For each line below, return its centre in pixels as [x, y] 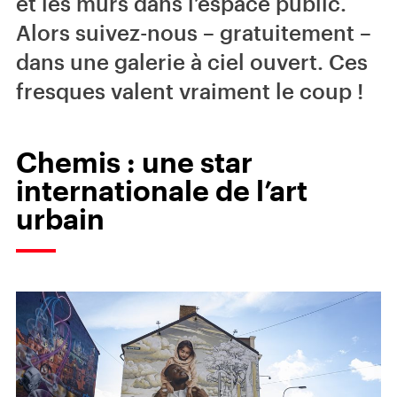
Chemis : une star [134, 162]
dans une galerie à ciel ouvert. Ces [192, 62]
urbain [60, 218]
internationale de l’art [162, 190]
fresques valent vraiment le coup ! [190, 91]
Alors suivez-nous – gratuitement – [194, 32]
